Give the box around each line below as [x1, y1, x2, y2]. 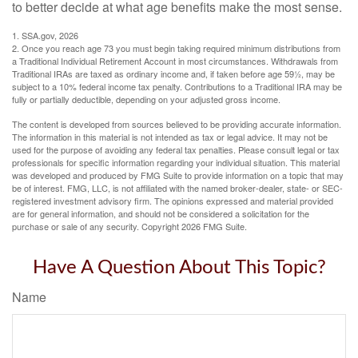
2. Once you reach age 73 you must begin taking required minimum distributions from [12, 42, 340, 54]
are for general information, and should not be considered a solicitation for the [12, 207, 309, 220]
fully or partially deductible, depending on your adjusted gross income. [12, 93, 280, 105]
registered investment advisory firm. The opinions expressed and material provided [12, 194, 333, 207]
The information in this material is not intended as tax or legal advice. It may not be [12, 130, 328, 143]
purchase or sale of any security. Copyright [12, 220, 181, 233]
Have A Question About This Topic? [32, 258, 326, 277]
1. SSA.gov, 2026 [12, 29, 78, 42]
